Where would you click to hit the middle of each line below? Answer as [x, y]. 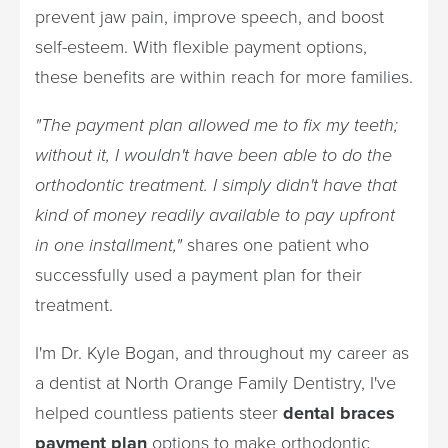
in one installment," [108, 245]
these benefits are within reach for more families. [224, 77]
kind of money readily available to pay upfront [215, 215]
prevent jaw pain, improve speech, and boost [209, 17]
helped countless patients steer [159, 413]
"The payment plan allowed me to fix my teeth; [216, 125]
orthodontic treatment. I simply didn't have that [216, 185]
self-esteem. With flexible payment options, [201, 47]
